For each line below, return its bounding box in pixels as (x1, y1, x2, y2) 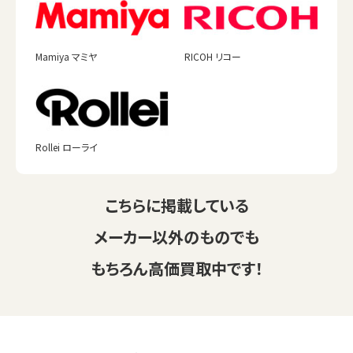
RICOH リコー (184, 50, 241, 64)
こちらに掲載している (104, 193, 249, 217)
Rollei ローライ (35, 139, 98, 154)
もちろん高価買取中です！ (90, 256, 263, 280)
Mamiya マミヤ (35, 50, 97, 64)
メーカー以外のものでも (94, 225, 259, 248)
